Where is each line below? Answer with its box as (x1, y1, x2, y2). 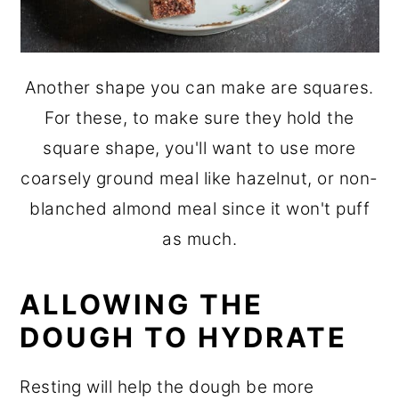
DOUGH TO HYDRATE (20, 320, 357, 354)
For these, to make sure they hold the (45, 107, 354, 128)
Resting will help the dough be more (20, 376, 314, 397)
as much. (162, 228, 237, 249)
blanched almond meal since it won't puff (29, 198, 370, 219)
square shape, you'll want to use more (43, 137, 356, 159)
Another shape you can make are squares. (25, 77, 374, 98)
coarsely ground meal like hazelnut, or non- (20, 167, 379, 189)
